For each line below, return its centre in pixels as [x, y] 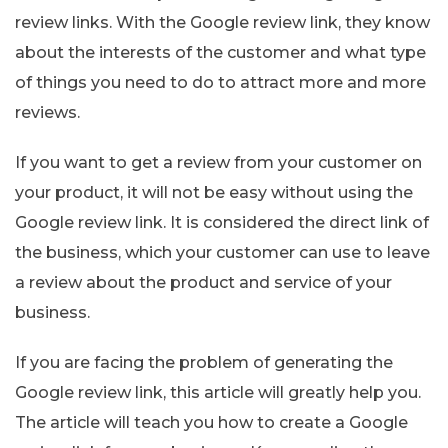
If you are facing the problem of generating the [204, 362]
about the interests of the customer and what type [220, 52]
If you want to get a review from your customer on [218, 162]
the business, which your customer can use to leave [222, 252]
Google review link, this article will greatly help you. [218, 392]
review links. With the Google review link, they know [222, 22]
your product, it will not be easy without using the [214, 192]
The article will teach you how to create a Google [211, 422]
